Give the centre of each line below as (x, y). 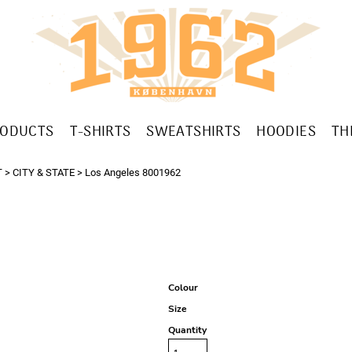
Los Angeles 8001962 (133, 172)
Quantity (187, 330)
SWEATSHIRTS (194, 133)
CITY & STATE (44, 172)
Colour (183, 288)
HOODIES (286, 133)
